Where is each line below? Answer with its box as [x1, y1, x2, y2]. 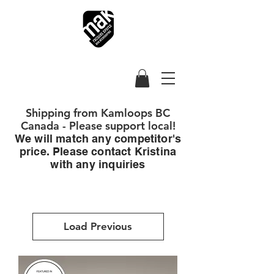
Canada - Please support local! [20, 118, 176, 133]
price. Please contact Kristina [19, 144, 177, 158]
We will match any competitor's [14, 131, 182, 145]
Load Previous [64, 220, 132, 232]
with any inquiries [50, 157, 146, 171]
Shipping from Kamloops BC [26, 105, 170, 120]
